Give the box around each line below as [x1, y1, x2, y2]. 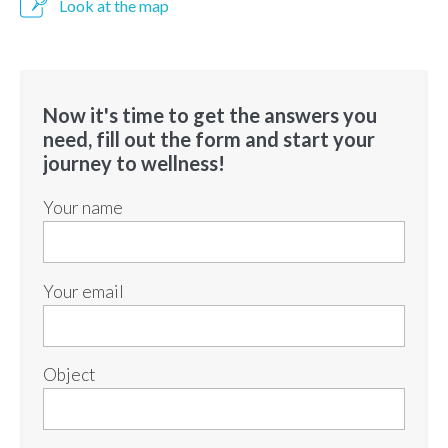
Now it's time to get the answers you [43, 103, 377, 128]
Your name [43, 197, 123, 219]
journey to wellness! [43, 151, 225, 176]
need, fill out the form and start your [43, 127, 375, 152]
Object [43, 364, 95, 386]
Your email [43, 280, 124, 302]
